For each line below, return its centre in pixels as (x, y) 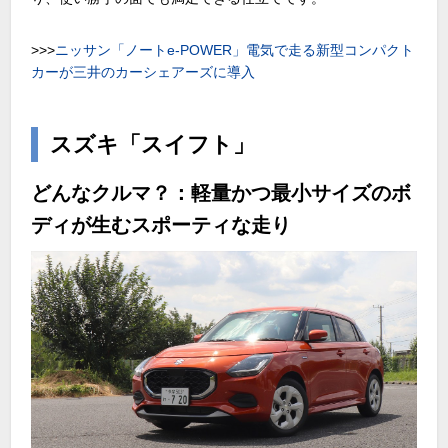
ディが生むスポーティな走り (161, 225)
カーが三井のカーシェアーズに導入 (143, 72)
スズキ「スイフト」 (153, 145)
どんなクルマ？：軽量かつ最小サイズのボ (221, 193)
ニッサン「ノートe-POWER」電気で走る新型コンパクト (235, 50)
